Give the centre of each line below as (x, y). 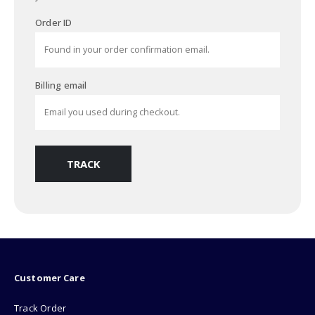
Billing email (61, 85)
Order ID (54, 23)
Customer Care (50, 278)
